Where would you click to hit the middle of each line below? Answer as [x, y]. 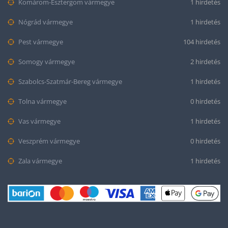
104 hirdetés [202, 42]
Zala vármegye [39, 161]
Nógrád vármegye [45, 22]
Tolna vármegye [42, 101]
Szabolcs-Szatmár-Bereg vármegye [69, 81]
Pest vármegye [40, 42]
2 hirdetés [205, 62]
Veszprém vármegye [48, 141]
